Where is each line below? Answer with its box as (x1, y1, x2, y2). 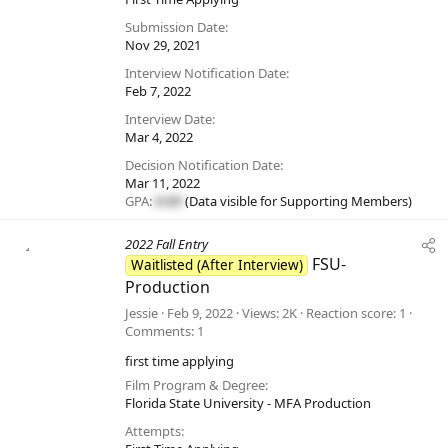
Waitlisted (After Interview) (130, 256, 303, 275)
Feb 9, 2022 (167, 304, 233, 323)
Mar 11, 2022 (125, 174, 200, 193)
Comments (125, 322, 191, 341)
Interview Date (125, 110, 212, 129)
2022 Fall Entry (125, 235, 208, 254)
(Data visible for (182, 192, 280, 211)
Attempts (125, 422, 181, 441)
